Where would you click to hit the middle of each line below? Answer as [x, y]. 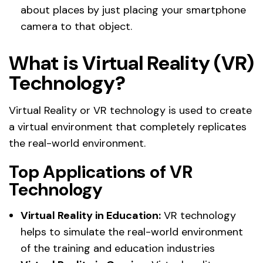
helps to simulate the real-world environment [132, 232]
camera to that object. [76, 26]
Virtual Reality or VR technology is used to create [130, 110]
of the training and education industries [118, 248]
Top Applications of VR [101, 171]
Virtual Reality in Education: [91, 215]
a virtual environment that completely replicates [128, 127]
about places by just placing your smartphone [133, 10]
